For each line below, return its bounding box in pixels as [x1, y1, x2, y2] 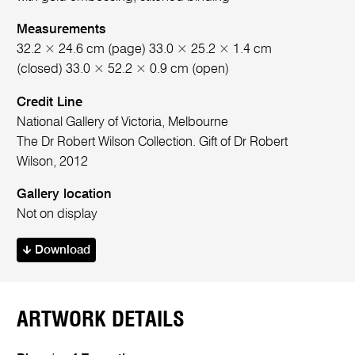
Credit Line [17, 95, 83, 109]
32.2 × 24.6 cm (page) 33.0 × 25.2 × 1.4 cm [17, 43, 273, 57]
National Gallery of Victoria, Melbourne [17, 115, 229, 129]
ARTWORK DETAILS [17, 308, 185, 330]
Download [31, 243, 90, 257]
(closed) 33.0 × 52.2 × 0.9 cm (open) [17, 63, 230, 77]
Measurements [17, 23, 107, 37]
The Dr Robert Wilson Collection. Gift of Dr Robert [17, 135, 288, 149]
